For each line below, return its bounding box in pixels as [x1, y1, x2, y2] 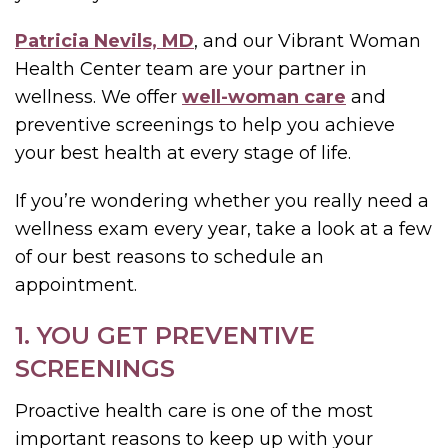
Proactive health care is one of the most [15, 399, 373, 422]
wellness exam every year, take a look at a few [15, 217, 432, 240]
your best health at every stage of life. [15, 141, 351, 164]
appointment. [15, 273, 137, 296]
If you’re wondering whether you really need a [15, 189, 429, 212]
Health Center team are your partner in [15, 57, 367, 80]
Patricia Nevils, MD [15, 29, 194, 52]
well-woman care [182, 85, 346, 108]
